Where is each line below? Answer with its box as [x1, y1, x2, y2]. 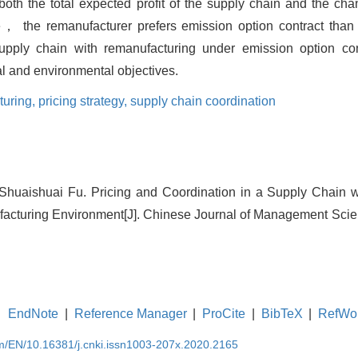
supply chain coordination [130, 93, 276, 108]
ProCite [202, 306, 246, 320]
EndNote [8, 306, 59, 320]
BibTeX [261, 306, 303, 320]
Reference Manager [74, 306, 187, 320]
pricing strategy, [38, 93, 130, 108]
